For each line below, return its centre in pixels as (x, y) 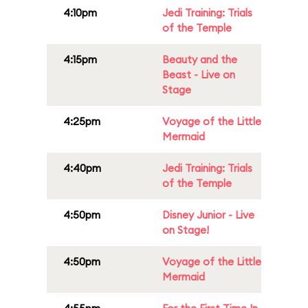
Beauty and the (200, 59)
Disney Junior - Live (208, 215)
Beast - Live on (199, 75)
